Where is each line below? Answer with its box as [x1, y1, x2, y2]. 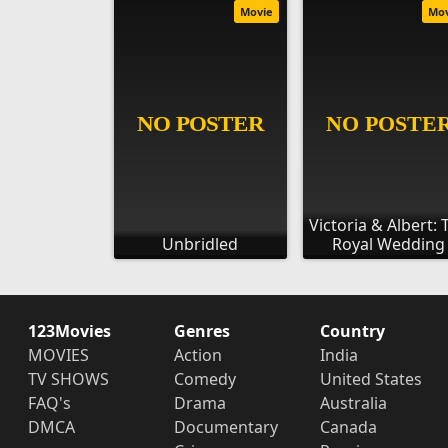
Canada [319, 415, 377, 438]
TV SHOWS [28, 367, 109, 390]
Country [319, 319, 385, 342]
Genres [173, 319, 230, 342]
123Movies [28, 319, 111, 342]
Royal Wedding [332, 232, 446, 255]
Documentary [173, 415, 278, 438]
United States [319, 367, 422, 390]
